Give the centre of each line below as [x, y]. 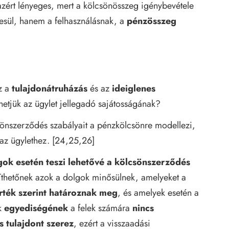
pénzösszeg [152, 21]
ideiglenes [134, 88]
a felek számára [100, 208]
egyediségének [36, 208]
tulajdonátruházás [50, 88]
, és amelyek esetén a [158, 192]
